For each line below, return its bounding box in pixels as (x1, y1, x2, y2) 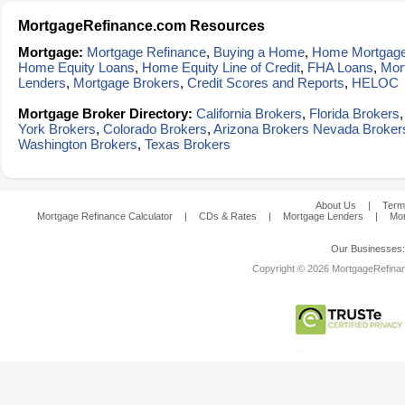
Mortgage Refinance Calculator (37, 211, 173, 221)
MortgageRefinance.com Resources (18, 18, 265, 33)
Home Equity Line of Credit (142, 60, 300, 75)
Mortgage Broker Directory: (18, 106, 193, 121)
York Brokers (18, 121, 96, 137)
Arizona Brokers (213, 121, 309, 137)
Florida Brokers (309, 106, 400, 121)
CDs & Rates (199, 211, 257, 221)
